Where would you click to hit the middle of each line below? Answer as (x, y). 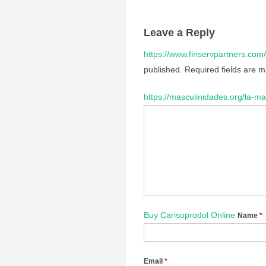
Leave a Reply (179, 33)
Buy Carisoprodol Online (189, 215)
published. (163, 69)
